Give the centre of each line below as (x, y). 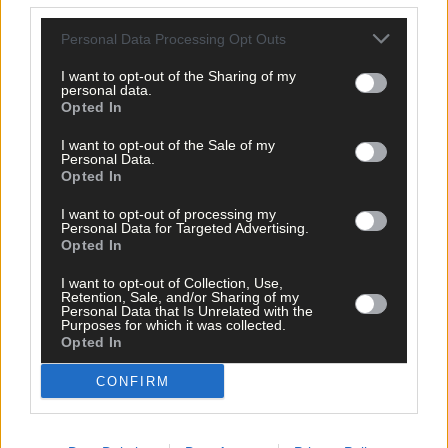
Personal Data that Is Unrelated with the (187, 311)
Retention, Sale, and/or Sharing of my (180, 297)
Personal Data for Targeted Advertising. (185, 228)
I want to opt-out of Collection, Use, (172, 283)
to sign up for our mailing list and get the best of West (267, 26)
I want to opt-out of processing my (168, 214)
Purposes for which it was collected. (173, 325)
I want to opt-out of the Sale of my (168, 145)
